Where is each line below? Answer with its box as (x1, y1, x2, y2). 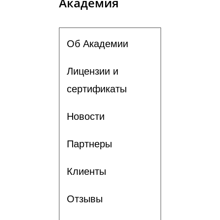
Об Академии (67, 38, 128, 49)
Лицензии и (67, 65, 118, 77)
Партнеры (67, 138, 112, 149)
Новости (67, 110, 105, 122)
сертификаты (67, 83, 127, 94)
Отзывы (67, 193, 103, 204)
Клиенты (67, 165, 106, 177)
